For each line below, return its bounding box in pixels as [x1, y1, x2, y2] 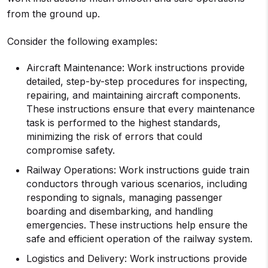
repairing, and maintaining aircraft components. [26, 89, 240, 101]
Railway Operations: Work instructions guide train [26, 164, 249, 176]
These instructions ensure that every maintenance [26, 103, 255, 115]
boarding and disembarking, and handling [26, 205, 213, 217]
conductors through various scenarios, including [26, 178, 247, 190]
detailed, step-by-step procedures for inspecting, [26, 75, 248, 87]
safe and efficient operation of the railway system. [26, 233, 252, 245]
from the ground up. [7, 8, 100, 20]
